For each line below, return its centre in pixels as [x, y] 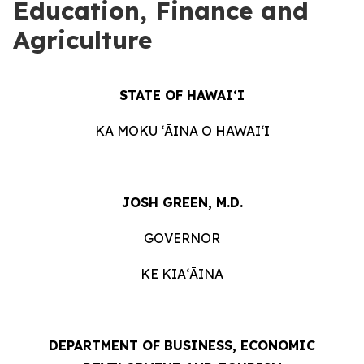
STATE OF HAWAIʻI [182, 95]
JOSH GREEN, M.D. [182, 202]
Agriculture [82, 40]
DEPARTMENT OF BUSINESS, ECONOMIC [182, 345]
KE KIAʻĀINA [182, 274]
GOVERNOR [182, 238]
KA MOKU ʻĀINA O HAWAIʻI [182, 131]
